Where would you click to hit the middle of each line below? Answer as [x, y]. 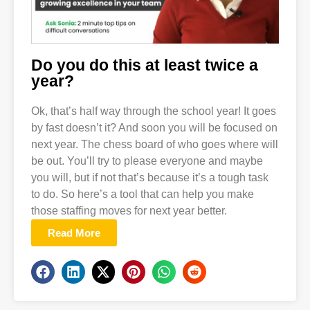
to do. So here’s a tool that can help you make [143, 194]
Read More [74, 232]
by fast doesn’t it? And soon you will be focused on [154, 127]
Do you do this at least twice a [145, 65]
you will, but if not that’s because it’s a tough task [150, 177]
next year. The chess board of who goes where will [155, 144]
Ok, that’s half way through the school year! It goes [154, 111]
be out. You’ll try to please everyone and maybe [147, 161]
